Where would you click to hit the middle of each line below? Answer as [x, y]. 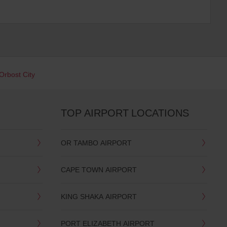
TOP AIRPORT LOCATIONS [125, 113]
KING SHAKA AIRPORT [99, 197]
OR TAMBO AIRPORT [96, 143]
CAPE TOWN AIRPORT [99, 170]
